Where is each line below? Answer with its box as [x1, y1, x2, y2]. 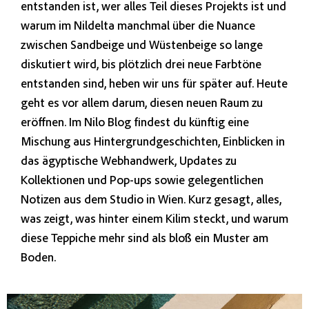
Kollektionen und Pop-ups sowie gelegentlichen [21, 171, 263, 187]
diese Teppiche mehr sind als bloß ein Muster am [21, 229, 268, 245]
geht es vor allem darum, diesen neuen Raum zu [21, 94, 263, 110]
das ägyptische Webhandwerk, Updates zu [21, 152, 237, 168]
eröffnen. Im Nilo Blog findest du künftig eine [21, 113, 249, 129]
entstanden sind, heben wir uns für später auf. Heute [21, 74, 288, 90]
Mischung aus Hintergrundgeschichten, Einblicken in [21, 132, 285, 148]
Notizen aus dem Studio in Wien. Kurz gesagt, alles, [21, 190, 281, 206]
